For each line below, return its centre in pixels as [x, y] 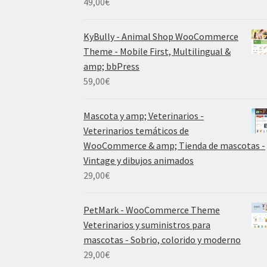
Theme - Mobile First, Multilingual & [157, 51]
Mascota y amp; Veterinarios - [144, 115]
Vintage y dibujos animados [139, 160]
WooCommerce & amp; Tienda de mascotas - [175, 145]
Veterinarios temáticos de [136, 130]
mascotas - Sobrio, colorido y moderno [162, 239]
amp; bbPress [112, 66]
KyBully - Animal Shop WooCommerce [161, 36]
